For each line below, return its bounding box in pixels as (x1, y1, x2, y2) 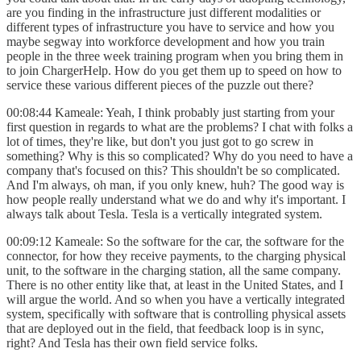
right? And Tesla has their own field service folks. (6, 335, 261, 350)
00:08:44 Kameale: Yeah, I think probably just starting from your (6, 105, 334, 119)
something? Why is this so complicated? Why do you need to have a (6, 148, 353, 163)
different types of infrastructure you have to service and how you (6, 19, 334, 34)
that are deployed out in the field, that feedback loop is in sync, (6, 321, 324, 335)
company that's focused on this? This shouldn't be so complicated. (6, 163, 340, 177)
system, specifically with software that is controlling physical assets (6, 306, 346, 321)
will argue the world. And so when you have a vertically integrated (6, 292, 345, 306)
